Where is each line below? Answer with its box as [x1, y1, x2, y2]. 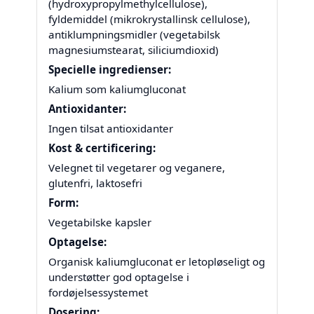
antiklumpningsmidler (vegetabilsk [48, 27, 220, 42]
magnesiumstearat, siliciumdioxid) [48, 43, 219, 57]
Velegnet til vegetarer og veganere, [48, 161, 225, 175]
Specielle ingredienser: [48, 62, 171, 77]
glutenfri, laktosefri [48, 176, 142, 191]
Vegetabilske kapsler [48, 215, 151, 230]
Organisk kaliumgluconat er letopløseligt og [48, 254, 265, 269]
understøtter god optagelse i [48, 270, 189, 285]
